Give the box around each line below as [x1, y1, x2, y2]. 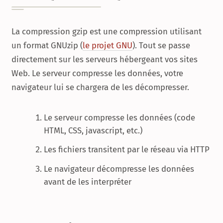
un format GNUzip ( [11, 40, 83, 50]
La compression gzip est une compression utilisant [11, 26, 202, 36]
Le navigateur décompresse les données [44, 163, 194, 174]
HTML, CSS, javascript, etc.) [44, 125, 142, 135]
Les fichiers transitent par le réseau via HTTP [44, 144, 210, 155]
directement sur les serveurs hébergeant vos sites [11, 54, 198, 64]
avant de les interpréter [44, 176, 131, 187]
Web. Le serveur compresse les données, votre [11, 68, 183, 78]
